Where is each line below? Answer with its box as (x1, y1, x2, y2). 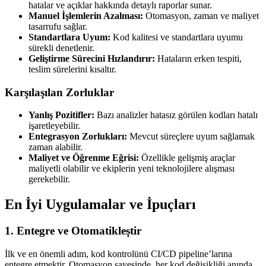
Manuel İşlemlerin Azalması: (28, 10, 143, 21)
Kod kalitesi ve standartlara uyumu (110, 31, 243, 42)
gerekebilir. (28, 174, 70, 185)
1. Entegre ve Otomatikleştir (5, 224, 141, 237)
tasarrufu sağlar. (28, 21, 87, 31)
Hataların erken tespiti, (155, 53, 242, 64)
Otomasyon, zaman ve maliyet (143, 10, 259, 21)
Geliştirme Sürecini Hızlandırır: (28, 53, 155, 64)
